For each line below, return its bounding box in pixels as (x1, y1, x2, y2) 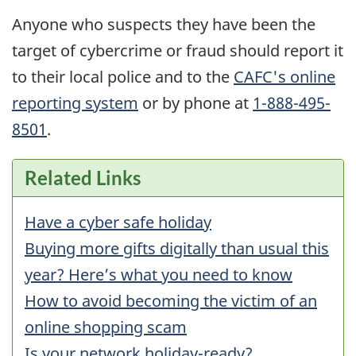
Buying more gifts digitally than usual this (25, 238, 329, 260)
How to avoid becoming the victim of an (25, 290, 317, 312)
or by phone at (138, 91, 253, 114)
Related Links (25, 166, 141, 190)
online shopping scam (25, 316, 187, 339)
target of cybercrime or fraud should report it (12, 39, 343, 61)
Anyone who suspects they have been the (12, 13, 315, 35)
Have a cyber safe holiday (25, 211, 211, 234)
